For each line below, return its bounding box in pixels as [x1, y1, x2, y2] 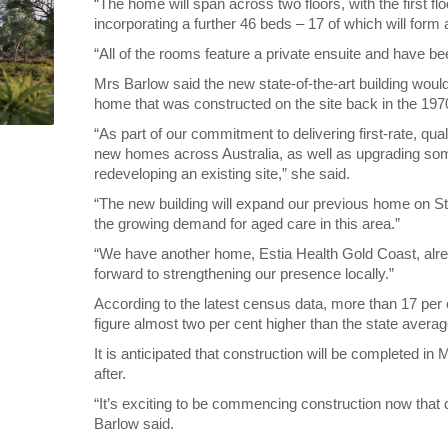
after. [94, 365, 126, 382]
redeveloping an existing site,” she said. [94, 165, 350, 182]
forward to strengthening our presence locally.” [94, 265, 394, 282]
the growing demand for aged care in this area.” [94, 215, 400, 232]
